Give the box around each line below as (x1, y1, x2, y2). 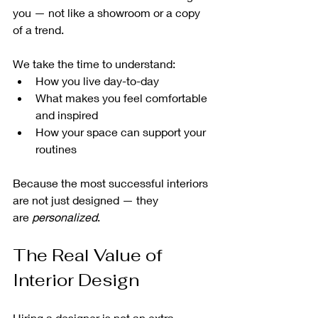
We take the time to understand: (13, 57, 175, 71)
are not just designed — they (13, 193, 161, 207)
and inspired (35, 108, 98, 122)
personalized (32, 210, 97, 224)
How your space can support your (35, 125, 209, 139)
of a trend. (13, 23, 64, 37)
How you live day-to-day (35, 74, 159, 88)
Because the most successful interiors (13, 176, 211, 190)
